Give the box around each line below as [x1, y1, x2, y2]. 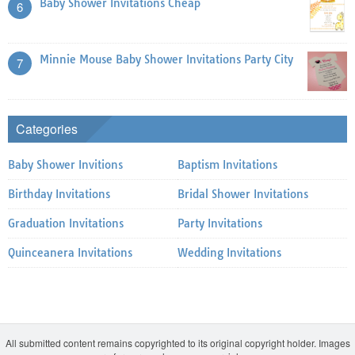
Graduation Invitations [8, 216, 124, 231]
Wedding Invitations [177, 245, 281, 260]
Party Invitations [177, 216, 262, 231]
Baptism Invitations [177, 157, 277, 172]
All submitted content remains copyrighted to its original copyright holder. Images [5, 335, 350, 349]
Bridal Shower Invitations [177, 186, 308, 201]
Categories [16, 119, 78, 138]
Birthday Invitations [8, 186, 110, 201]
